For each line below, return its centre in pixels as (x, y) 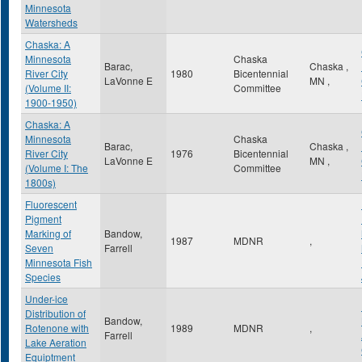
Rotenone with (57, 328)
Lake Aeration (56, 342)
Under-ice (46, 299)
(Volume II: (48, 88)
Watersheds (51, 22)
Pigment (43, 219)
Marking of (48, 233)
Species (43, 277)
